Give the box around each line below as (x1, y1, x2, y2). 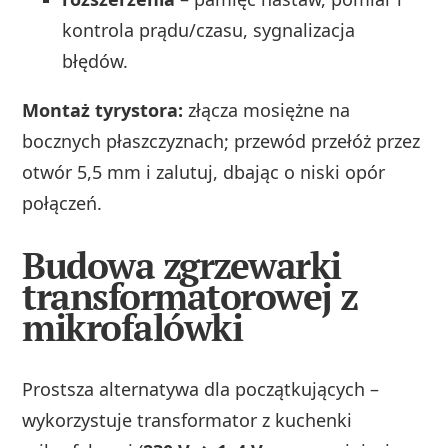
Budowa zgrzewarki (22, 241, 341, 291)
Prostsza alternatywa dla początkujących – (22, 376, 380, 401)
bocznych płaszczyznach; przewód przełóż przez (22, 129, 421, 154)
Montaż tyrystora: (22, 98, 184, 123)
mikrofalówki (22, 303, 243, 353)
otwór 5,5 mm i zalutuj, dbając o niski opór (22, 160, 386, 185)
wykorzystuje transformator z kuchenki (22, 407, 353, 432)
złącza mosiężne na (183, 98, 351, 123)
